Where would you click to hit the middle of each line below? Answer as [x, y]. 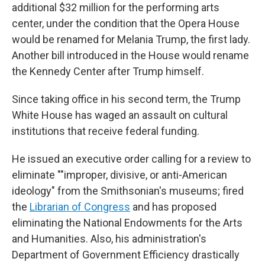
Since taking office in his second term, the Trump [126, 99]
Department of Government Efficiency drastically [126, 255]
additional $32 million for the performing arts [116, 7]
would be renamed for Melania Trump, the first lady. [131, 39]
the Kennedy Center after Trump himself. [108, 71]
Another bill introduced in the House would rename [130, 55]
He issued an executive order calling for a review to [131, 159]
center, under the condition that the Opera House [126, 23]
